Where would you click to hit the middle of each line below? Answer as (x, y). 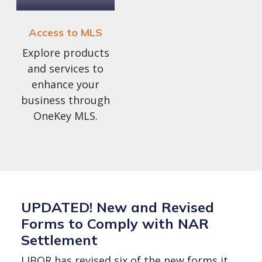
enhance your (65, 85)
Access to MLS (65, 33)
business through (65, 100)
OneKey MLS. (65, 116)
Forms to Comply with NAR (115, 224)
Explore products (65, 53)
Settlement (59, 240)
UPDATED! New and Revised (118, 207)
